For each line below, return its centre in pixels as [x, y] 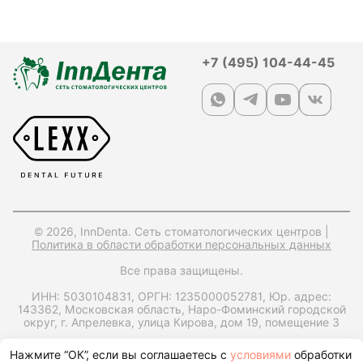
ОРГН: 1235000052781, [202, 296]
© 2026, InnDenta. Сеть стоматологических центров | [181, 231]
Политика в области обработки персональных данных [181, 244]
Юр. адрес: [300, 296]
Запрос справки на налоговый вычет [181, 348]
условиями [262, 355]
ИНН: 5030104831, [83, 296]
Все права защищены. [181, 270]
